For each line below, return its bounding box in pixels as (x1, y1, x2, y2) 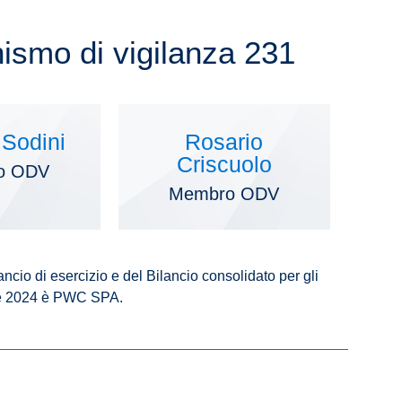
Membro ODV (169, 184, 280, 205)
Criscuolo (176, 152, 272, 178)
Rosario (185, 129, 264, 155)
